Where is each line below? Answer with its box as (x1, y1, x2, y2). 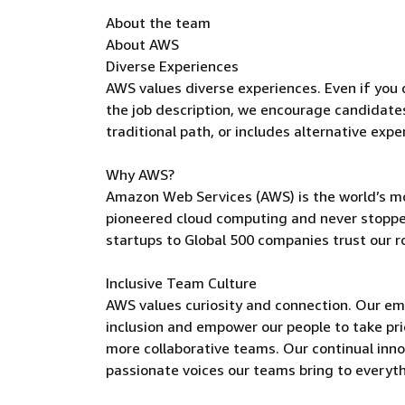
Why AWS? (106, 165, 174, 184)
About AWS (106, 35, 179, 53)
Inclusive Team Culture (106, 274, 257, 292)
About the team (106, 14, 211, 32)
